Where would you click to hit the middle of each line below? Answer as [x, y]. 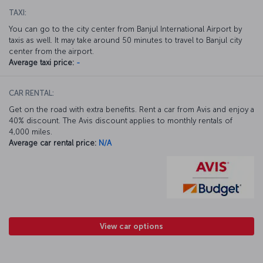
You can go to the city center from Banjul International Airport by [125, 29]
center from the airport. [51, 51]
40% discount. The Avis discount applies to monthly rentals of [121, 120]
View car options [131, 226]
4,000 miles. [31, 131]
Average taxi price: [41, 62]
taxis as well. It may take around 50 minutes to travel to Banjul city [125, 40]
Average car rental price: [53, 143]
